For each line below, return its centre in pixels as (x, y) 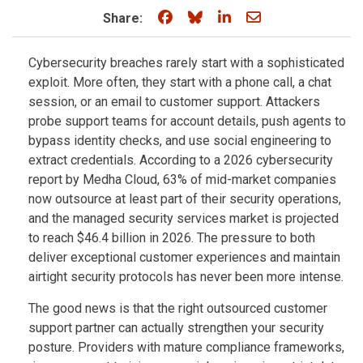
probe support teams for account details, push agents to (187, 121)
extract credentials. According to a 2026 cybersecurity (181, 160)
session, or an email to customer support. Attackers (174, 101)
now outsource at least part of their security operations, (185, 199)
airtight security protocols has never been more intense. (186, 276)
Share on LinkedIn (290, 16)
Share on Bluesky (260, 16)
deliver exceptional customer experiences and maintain (184, 257)
